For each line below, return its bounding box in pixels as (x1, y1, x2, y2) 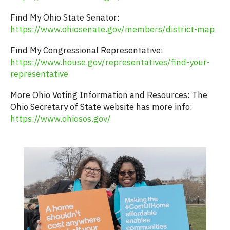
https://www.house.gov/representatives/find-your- (10, 56, 210, 68)
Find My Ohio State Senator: (10, 12, 120, 24)
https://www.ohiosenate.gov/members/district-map (10, 24, 215, 35)
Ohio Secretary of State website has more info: (10, 101, 193, 113)
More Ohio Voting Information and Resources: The (10, 89, 207, 101)
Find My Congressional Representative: (10, 45, 163, 56)
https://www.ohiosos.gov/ (10, 113, 111, 125)
